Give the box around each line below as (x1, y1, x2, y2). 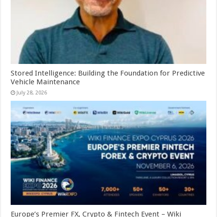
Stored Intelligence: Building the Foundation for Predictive (11, 69, 205, 78)
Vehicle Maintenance (11, 77, 80, 87)
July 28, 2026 (16, 90, 47, 96)
